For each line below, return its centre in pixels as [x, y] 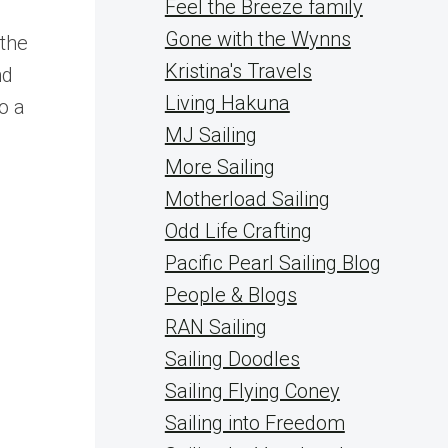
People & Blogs [230, 295]
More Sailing [219, 167]
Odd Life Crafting [238, 231]
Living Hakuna [227, 103]
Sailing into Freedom [254, 423]
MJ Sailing [210, 135]
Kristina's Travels [238, 71]
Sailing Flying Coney [252, 391]
